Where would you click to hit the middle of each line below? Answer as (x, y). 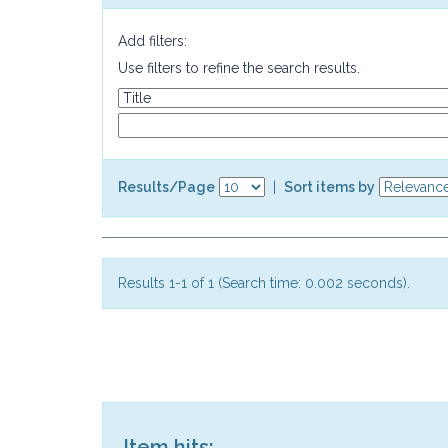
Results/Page (166, 186)
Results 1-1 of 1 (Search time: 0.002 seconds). (264, 283)
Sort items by (329, 186)
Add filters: (152, 41)
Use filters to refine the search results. (239, 68)
